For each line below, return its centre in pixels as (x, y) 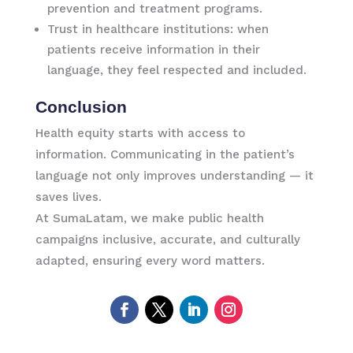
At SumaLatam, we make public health (149, 218)
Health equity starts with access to (140, 133)
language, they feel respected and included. (176, 70)
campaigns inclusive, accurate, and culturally (167, 239)
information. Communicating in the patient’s (165, 154)
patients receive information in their (153, 49)
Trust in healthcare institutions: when (158, 29)
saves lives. (68, 197)
